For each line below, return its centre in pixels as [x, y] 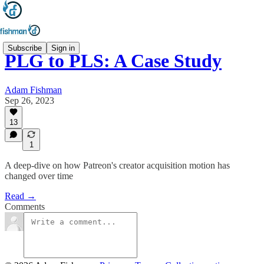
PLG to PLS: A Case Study [113, 61]
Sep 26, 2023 [29, 100]
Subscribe [25, 48]
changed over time [39, 176]
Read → [20, 196]
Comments [25, 207]
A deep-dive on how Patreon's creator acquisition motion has [117, 165]
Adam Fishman [33, 90]
